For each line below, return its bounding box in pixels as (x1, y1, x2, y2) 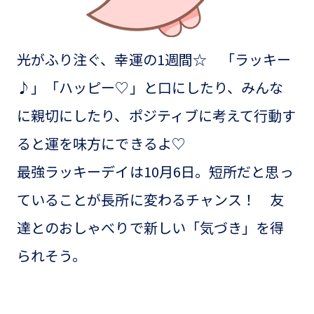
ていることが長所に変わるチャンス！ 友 (16, 189, 285, 210)
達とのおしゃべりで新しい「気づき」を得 (16, 217, 285, 238)
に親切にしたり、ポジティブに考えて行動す (16, 104, 296, 125)
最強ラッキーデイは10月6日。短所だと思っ (16, 161, 294, 182)
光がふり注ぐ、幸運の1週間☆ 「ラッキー (16, 48, 292, 69)
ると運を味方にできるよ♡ (16, 132, 200, 153)
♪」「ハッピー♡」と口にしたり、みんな (16, 76, 284, 97)
